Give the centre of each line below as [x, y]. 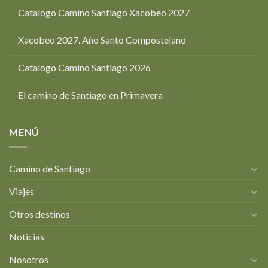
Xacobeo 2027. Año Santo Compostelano [102, 40]
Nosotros [29, 260]
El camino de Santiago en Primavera [90, 95]
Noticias [27, 237]
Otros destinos [39, 214]
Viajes [22, 191]
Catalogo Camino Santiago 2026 [84, 68]
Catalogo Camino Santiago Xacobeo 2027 [104, 13]
